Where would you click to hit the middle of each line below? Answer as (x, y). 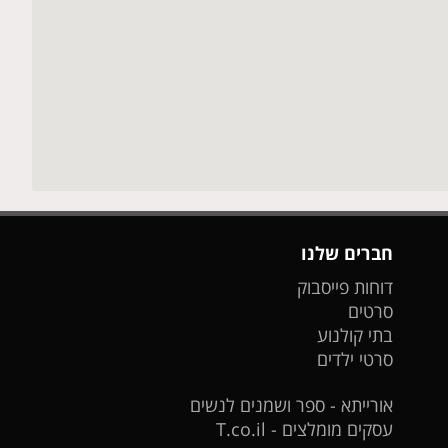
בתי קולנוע (355, 335)
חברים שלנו (347, 253)
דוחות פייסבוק (345, 287)
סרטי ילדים (355, 359)
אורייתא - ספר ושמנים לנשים (292, 405)
